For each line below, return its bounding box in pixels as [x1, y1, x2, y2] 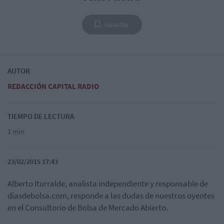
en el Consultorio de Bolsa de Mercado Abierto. [7, 202, 168, 213]
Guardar [104, 20, 129, 29]
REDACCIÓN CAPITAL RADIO [7, 81, 99, 91]
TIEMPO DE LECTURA [7, 111, 74, 121]
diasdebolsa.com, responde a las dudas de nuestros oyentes [7, 190, 214, 201]
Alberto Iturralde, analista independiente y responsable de [7, 178, 208, 189]
